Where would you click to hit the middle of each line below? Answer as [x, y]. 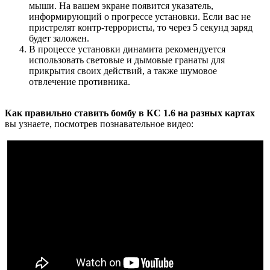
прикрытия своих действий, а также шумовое [123, 71]
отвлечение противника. [80, 81]
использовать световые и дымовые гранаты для [127, 60]
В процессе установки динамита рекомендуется [127, 49]
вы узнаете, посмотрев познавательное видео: [99, 124]
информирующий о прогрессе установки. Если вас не [140, 16]
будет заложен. [59, 38]
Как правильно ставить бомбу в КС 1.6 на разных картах [130, 113]
